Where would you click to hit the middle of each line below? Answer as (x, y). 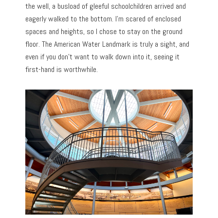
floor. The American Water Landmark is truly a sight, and (108, 44)
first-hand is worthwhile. (62, 69)
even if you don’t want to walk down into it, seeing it (103, 56)
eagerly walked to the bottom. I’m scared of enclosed (103, 18)
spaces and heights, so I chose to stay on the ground (104, 31)
